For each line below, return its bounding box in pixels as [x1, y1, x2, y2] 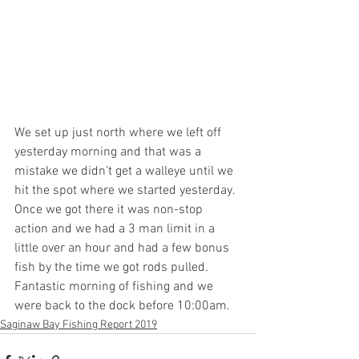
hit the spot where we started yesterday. [14, 183, 238, 200]
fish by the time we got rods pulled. [14, 260, 212, 276]
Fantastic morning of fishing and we [14, 279, 216, 296]
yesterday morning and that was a [14, 144, 204, 161]
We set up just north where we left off [14, 125, 224, 142]
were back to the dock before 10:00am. [14, 298, 230, 315]
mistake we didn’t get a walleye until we [14, 163, 236, 180]
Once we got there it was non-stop [14, 202, 206, 219]
